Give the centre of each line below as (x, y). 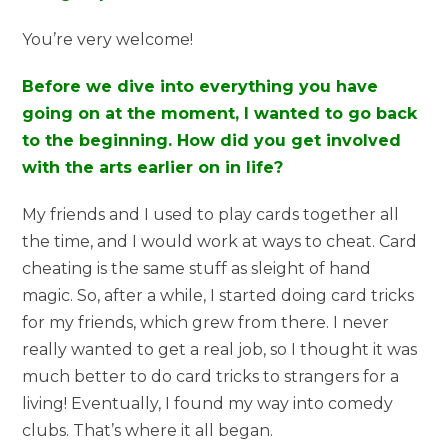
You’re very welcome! (108, 39)
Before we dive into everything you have (200, 86)
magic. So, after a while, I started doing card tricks (218, 295)
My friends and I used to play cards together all (211, 214)
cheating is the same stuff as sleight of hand (197, 268)
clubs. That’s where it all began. (148, 430)
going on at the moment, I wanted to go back (220, 113)
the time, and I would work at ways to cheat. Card (220, 241)
